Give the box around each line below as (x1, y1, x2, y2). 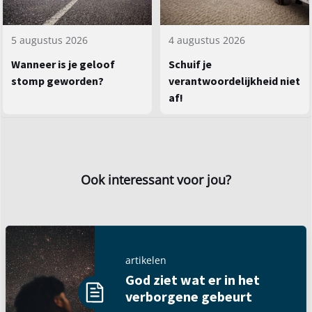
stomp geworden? (11, 74, 104, 88)
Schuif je (169, 57, 212, 72)
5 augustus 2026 (11, 33, 88, 47)
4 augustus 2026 (169, 33, 245, 47)
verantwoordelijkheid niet (169, 74, 300, 88)
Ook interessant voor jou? (81, 171, 231, 189)
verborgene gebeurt (125, 287, 252, 305)
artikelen (125, 253, 166, 267)
